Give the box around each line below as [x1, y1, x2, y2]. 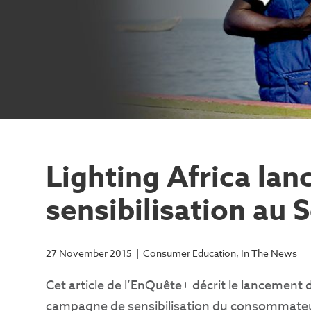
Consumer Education [143, 246, 236, 260]
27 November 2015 [46, 246, 132, 260]
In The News [241, 246, 297, 260]
